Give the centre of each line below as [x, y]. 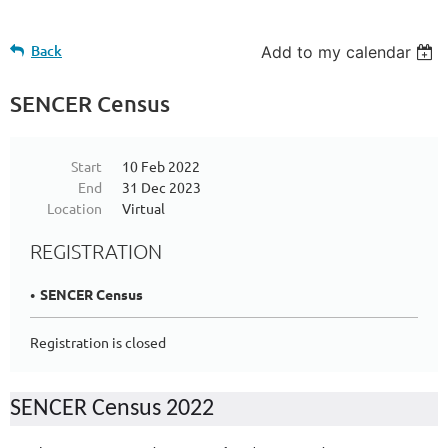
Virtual [143, 208]
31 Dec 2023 [161, 187]
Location [74, 208]
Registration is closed [98, 342]
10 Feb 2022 [161, 166]
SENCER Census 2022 [112, 409]
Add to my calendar [336, 52]
